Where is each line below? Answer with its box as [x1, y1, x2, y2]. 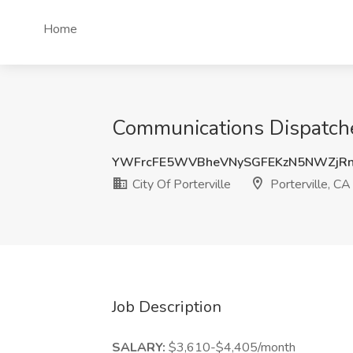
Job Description [112, 296, 221, 318]
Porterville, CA [267, 176, 351, 193]
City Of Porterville [129, 176, 231, 193]
